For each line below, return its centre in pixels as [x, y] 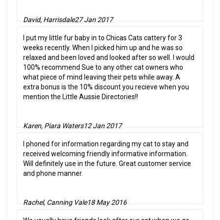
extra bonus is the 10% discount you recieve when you [106, 87]
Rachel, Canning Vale [55, 202]
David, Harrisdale [49, 19]
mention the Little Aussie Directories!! [81, 96]
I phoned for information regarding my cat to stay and [106, 144]
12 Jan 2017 [103, 125]
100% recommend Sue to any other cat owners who [103, 67]
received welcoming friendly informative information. [106, 153]
